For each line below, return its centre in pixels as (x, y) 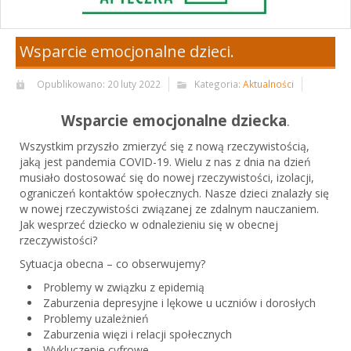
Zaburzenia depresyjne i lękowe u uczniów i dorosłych (179, 302)
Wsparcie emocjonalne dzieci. (127, 52)
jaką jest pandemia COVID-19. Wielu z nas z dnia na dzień (165, 161)
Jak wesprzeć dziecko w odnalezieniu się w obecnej (149, 224)
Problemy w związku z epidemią (124, 287)
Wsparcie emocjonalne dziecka (174, 120)
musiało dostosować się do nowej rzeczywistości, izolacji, (167, 177)
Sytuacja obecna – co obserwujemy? (112, 263)
